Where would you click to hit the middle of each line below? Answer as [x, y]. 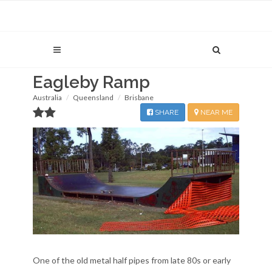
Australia [47, 97]
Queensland [93, 97]
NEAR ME [216, 112]
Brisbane [139, 97]
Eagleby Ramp [91, 82]
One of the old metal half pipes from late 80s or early [132, 260]
